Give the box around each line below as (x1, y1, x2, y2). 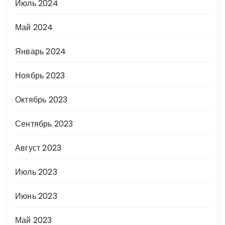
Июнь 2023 (15, 190, 57, 202)
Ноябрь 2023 (15, 69, 65, 81)
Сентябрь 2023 (15, 118, 73, 130)
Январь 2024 (15, 45, 66, 57)
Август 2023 (15, 142, 62, 154)
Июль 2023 (15, 166, 57, 178)
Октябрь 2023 (15, 93, 68, 105)
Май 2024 (15, 21, 53, 33)
